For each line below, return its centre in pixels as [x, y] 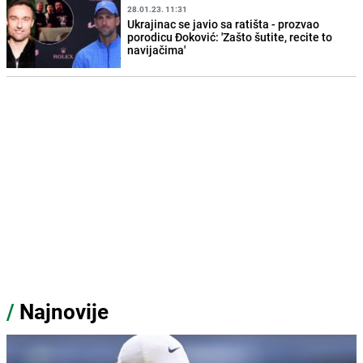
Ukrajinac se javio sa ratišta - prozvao [224, 23]
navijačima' [157, 49]
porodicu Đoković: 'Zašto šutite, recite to [230, 36]
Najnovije [64, 312]
